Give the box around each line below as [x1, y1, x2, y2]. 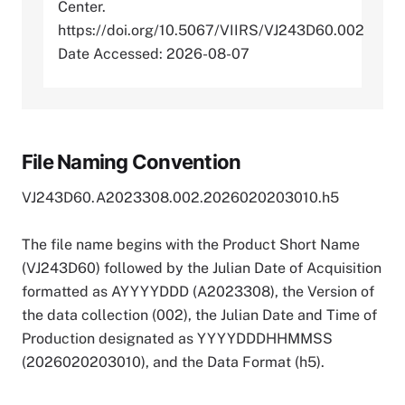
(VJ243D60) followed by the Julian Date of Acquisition [22, 259, 381, 277]
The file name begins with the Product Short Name [22, 235, 360, 253]
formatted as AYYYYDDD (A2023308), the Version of [22, 282, 374, 300]
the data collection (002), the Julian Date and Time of [22, 306, 377, 324]
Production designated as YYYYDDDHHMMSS [22, 329, 333, 347]
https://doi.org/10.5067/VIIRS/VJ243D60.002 [58, 21, 364, 39]
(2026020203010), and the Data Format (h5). [22, 353, 325, 371]
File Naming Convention [22, 149, 241, 174]
